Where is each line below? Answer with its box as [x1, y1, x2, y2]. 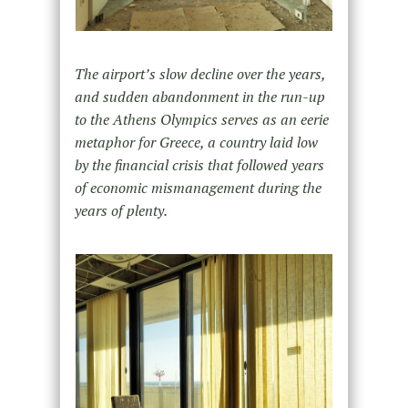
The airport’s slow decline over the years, [74, 64, 325, 85]
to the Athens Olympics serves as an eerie [74, 109, 329, 130]
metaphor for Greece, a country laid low [74, 132, 318, 153]
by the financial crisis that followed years [74, 155, 324, 176]
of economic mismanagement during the [74, 178, 321, 199]
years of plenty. [74, 200, 168, 221]
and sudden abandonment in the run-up [74, 87, 325, 107]
